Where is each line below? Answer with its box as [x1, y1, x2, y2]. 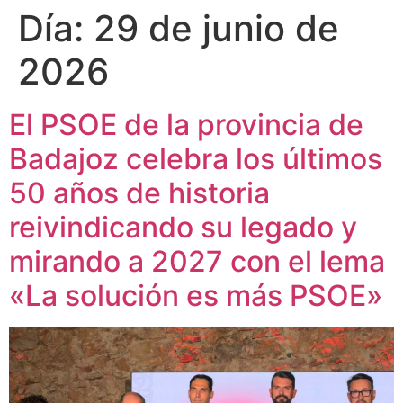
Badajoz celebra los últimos [9, 141, 382, 176]
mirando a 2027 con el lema [9, 244, 385, 279]
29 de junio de [94, 6, 339, 50]
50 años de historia [9, 175, 270, 210]
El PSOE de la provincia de [9, 107, 363, 142]
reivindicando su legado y [9, 210, 357, 245]
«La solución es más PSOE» [9, 278, 382, 313]
